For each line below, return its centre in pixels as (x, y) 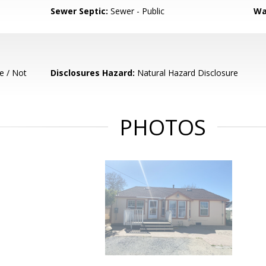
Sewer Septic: (80, 11)
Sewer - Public (137, 11)
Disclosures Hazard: (93, 73)
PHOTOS (163, 127)
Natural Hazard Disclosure (187, 73)
